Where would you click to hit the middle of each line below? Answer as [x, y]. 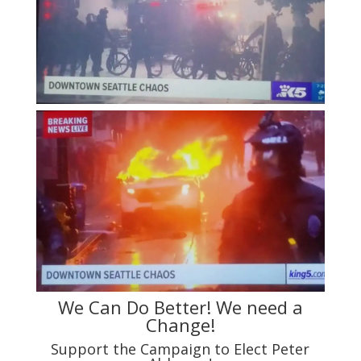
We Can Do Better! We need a [180, 307]
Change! [180, 325]
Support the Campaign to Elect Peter [180, 349]
